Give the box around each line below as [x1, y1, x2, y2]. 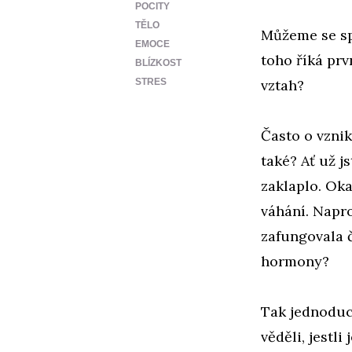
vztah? [261, 75, 304, 94]
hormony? [261, 251, 329, 270]
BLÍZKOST [135, 57, 181, 68]
